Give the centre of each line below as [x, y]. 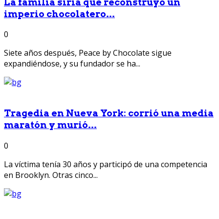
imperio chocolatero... [59, 14]
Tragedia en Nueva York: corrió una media [109, 113]
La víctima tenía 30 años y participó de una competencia [106, 164]
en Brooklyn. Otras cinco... [51, 175]
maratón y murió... [50, 125]
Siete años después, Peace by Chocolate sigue [88, 53]
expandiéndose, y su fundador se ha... [72, 64]
